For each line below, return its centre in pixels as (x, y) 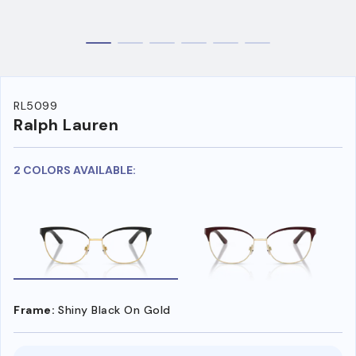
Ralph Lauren (66, 125)
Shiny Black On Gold (114, 310)
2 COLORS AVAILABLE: (75, 170)
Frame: (34, 310)
